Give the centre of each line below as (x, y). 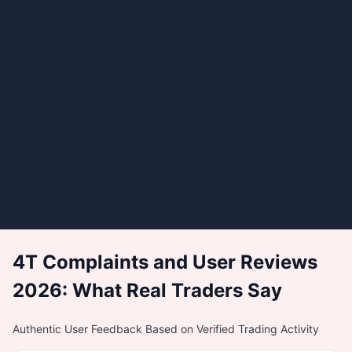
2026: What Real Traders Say (147, 290)
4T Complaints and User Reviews (165, 262)
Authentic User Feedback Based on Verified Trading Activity (166, 328)
